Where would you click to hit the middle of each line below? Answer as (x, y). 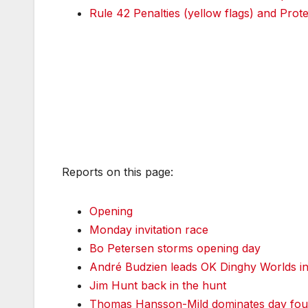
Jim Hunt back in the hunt (158, 285)
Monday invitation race (149, 229)
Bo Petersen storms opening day (175, 248)
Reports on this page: (118, 172)
